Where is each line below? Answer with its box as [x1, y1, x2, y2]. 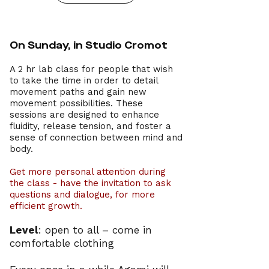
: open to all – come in [38, 224, 152, 236]
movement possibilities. [10, 98, 113, 109]
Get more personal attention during [10, 166, 166, 177]
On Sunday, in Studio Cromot [10, 40, 168, 52]
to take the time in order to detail [10, 75, 158, 86]
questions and [10, 189, 73, 200]
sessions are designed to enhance [10, 109, 159, 120]
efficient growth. [10, 201, 82, 211]
